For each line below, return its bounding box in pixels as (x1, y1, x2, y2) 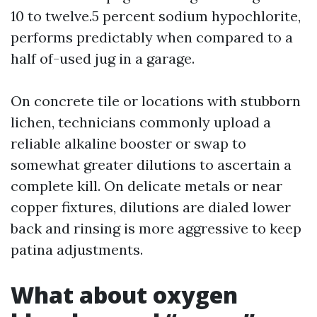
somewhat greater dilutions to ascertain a (11, 156, 292, 173)
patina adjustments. (11, 241, 143, 258)
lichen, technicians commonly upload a (11, 113, 271, 131)
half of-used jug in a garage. (11, 50, 195, 67)
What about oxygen (11, 279, 238, 310)
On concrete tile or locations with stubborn (11, 92, 301, 110)
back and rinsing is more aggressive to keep (11, 219, 301, 237)
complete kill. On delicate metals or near (11, 177, 282, 195)
